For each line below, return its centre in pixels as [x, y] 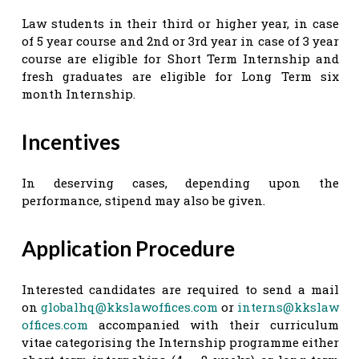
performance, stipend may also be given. [143, 200]
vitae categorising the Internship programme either [180, 342]
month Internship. [79, 93]
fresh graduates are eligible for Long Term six [180, 76]
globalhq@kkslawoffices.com [129, 307]
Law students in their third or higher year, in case [180, 23]
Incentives [71, 141]
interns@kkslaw [288, 307]
